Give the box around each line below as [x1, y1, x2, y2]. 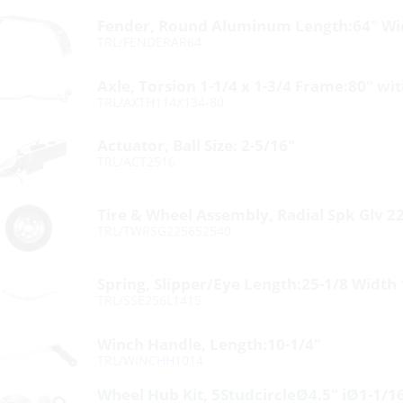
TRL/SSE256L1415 [97, 291, 202, 309]
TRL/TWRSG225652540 [97, 222, 232, 239]
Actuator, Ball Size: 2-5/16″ [97, 135, 296, 156]
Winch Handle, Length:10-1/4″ [97, 334, 322, 354]
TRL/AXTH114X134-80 [97, 94, 225, 111]
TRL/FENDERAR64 [97, 33, 202, 50]
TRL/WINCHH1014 [97, 352, 204, 369]
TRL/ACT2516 [97, 153, 176, 170]
